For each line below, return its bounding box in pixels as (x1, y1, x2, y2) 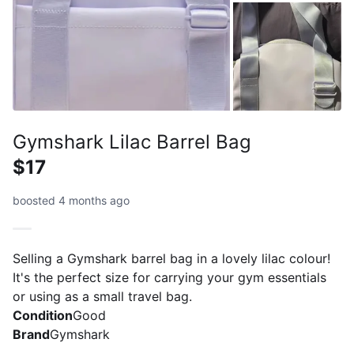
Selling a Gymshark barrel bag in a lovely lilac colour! (13, 250, 330, 266)
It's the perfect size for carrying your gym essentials (13, 269, 326, 285)
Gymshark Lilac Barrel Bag (13, 130, 251, 153)
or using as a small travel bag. (13, 288, 192, 304)
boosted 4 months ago (13, 193, 130, 207)
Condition (13, 307, 73, 323)
